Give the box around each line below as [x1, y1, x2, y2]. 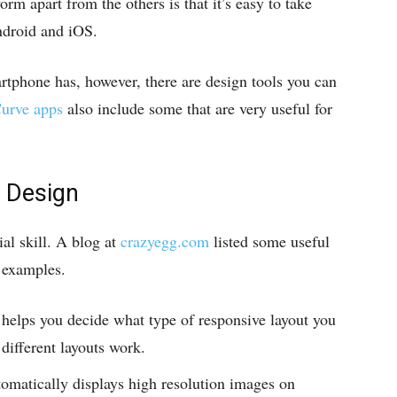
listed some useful [209, 230, 330, 252]
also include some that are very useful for [63, 97, 332, 119]
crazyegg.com [121, 230, 209, 252]
